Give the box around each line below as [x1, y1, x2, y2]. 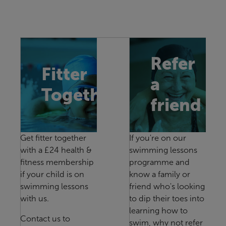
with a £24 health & [20, 145, 92, 154]
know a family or [129, 169, 190, 179]
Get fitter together [20, 133, 86, 142]
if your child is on [20, 169, 84, 179]
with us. [20, 194, 49, 203]
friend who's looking [129, 182, 205, 191]
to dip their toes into [129, 194, 204, 203]
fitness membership [20, 157, 94, 166]
